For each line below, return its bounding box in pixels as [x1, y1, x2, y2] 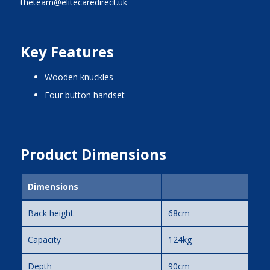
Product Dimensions [20, 143, 166, 164]
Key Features [20, 41, 114, 61]
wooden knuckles [52, 71, 113, 83]
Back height [27, 207, 74, 219]
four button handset [49, 89, 125, 101]
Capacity [27, 233, 61, 245]
